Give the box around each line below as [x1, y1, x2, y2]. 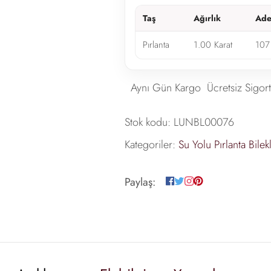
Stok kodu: [124, 114, 171, 131]
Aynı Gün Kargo [130, 80, 201, 96]
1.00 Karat [193, 38, 232, 51]
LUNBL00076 [173, 114, 234, 131]
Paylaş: [124, 174, 155, 191]
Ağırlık [193, 11, 221, 24]
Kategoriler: [124, 137, 175, 153]
